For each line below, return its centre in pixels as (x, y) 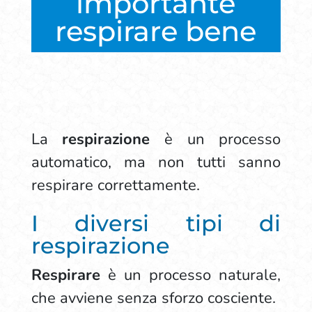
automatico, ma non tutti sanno (156, 162)
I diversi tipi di (156, 223)
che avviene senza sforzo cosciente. (155, 298)
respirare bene (156, 31)
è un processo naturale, (190, 275)
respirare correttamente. (115, 185)
